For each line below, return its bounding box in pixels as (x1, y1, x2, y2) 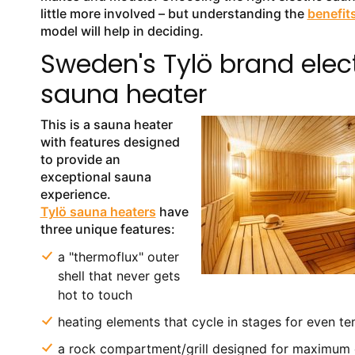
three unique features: (40, 221, 175, 237)
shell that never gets (57, 268, 180, 284)
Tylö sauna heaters (40, 204, 156, 219)
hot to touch (57, 287, 132, 303)
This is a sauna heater (40, 116, 173, 132)
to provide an (40, 151, 120, 167)
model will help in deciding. (40, 23, 204, 39)
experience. (40, 186, 111, 202)
